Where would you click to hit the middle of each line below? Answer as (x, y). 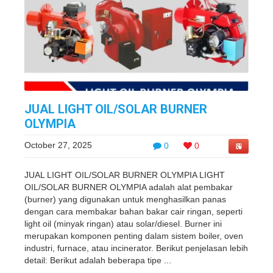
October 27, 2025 (58, 145)
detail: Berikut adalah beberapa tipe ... (98, 260)
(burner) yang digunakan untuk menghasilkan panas (125, 199)
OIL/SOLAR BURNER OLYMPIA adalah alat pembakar (129, 187)
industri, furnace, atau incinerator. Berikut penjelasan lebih (136, 248)
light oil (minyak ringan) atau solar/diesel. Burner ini (123, 224)
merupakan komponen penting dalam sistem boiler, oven (134, 236)
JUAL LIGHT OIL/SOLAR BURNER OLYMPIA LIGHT (125, 175)
